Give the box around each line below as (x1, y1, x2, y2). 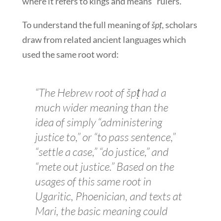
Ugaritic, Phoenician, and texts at (35, 189, 182, 203)
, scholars (161, 19, 197, 31)
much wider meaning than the (35, 100, 168, 114)
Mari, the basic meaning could (35, 204, 168, 218)
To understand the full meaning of (22, 19, 151, 31)
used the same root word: (22, 49, 119, 60)
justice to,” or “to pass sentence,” (35, 130, 176, 144)
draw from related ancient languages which (22, 34, 186, 45)
